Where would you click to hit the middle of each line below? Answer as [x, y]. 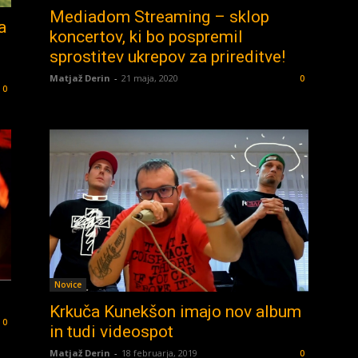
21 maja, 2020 [150, 78]
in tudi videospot [111, 332]
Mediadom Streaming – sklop [159, 17]
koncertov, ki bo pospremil [146, 37]
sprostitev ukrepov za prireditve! [167, 57]
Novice [68, 285]
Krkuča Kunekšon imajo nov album [175, 312]
